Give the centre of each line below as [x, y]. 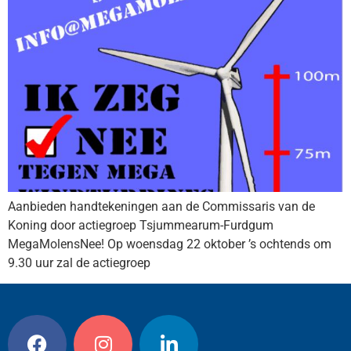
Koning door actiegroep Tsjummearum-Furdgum [141, 225]
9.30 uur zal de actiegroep [79, 263]
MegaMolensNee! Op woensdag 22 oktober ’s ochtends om [170, 244]
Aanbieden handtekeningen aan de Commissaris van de [161, 206]
